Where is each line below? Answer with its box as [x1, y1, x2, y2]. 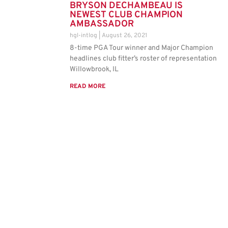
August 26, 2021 [102, 31, 147, 40]
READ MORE [70, 82, 105, 91]
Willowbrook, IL [70, 65, 119, 74]
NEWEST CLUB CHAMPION [70, 9, 183, 21]
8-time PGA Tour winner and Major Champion [70, 43, 213, 52]
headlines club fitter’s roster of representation [70, 54, 217, 63]
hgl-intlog [70, 31, 99, 40]
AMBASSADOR [70, 18, 134, 30]
